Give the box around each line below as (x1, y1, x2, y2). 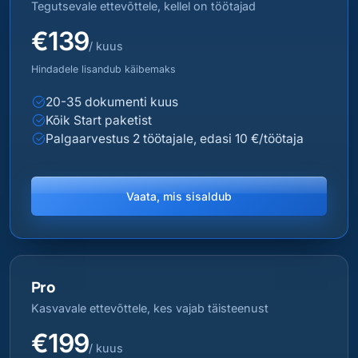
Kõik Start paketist (45, 113, 152, 129)
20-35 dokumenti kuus (45, 94, 178, 110)
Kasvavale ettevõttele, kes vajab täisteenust (30, 301, 268, 316)
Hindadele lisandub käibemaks (30, 63, 176, 76)
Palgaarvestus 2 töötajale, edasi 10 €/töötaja (45, 131, 304, 147)
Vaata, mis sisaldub (126, 189, 232, 204)
